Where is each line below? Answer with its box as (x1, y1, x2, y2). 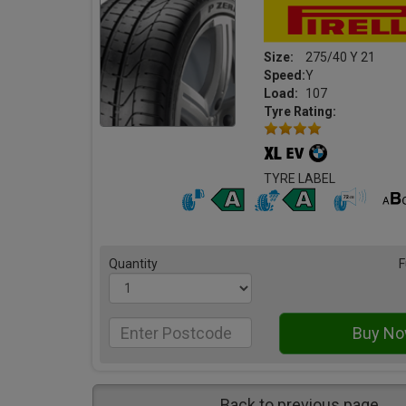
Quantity (109, 256, 158, 272)
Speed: (264, 68, 306, 82)
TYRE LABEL (264, 171, 336, 187)
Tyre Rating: (264, 104, 337, 119)
